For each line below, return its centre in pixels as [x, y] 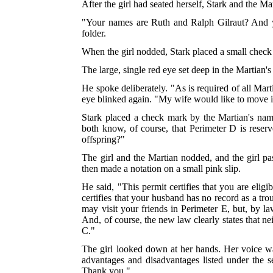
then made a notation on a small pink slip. [161, 169]
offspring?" [104, 140]
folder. [94, 34]
